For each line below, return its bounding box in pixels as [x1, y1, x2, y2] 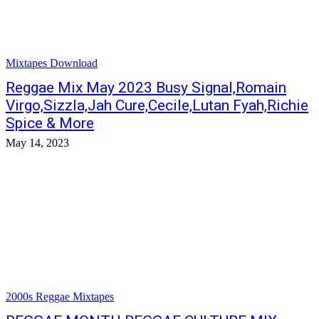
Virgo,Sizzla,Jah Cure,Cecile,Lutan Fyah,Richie [6, 97, 308, 114]
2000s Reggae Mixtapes [6, 291, 114, 303]
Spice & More [6, 115, 94, 132]
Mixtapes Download [6, 57, 98, 69]
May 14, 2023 [6, 137, 69, 149]
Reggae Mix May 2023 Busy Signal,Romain [6, 79, 286, 96]
